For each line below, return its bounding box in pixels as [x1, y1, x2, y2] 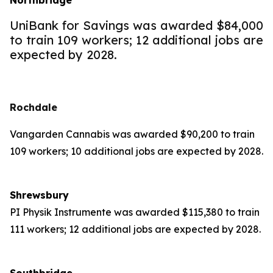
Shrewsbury [10, 189, 69, 201]
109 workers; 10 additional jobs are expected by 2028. [10, 145, 263, 157]
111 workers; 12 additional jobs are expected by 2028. [10, 223, 261, 235]
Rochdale [10, 101, 57, 113]
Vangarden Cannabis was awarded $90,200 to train [10, 128, 255, 140]
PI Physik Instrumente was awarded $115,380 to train [10, 206, 260, 218]
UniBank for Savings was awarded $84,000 [10, 18, 263, 33]
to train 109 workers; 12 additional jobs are [10, 32, 263, 48]
